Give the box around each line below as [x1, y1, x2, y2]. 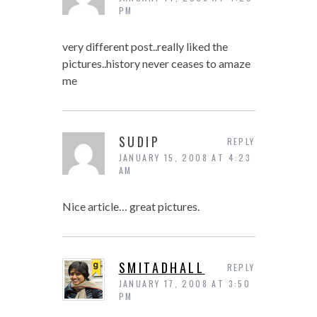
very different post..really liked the [62, 40, 228, 54]
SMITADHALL [118, 258, 205, 277]
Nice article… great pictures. [62, 200, 200, 214]
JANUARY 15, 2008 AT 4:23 [118, 151, 252, 164]
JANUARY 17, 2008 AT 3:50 [118, 277, 251, 290]
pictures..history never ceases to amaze [62, 57, 250, 71]
